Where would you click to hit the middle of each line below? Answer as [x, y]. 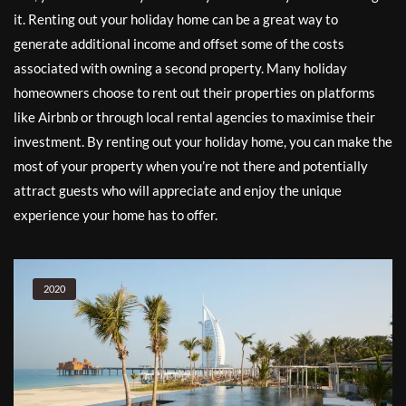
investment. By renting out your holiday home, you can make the [203, 142]
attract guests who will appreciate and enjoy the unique [178, 191]
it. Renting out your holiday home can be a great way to [176, 19]
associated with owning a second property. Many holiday [180, 68]
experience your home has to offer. [116, 215]
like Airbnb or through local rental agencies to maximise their [194, 117]
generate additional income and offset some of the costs [179, 44]
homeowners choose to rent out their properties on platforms [194, 93]
